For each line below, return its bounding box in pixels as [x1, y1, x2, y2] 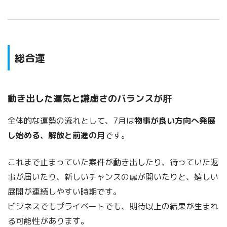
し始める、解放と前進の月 [8, 129, 105, 141]
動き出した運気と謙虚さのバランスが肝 [8, 92, 172, 105]
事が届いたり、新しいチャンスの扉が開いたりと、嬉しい [8, 171, 218, 182]
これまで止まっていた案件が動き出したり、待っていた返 [8, 156, 218, 168]
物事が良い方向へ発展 [134, 115, 215, 126]
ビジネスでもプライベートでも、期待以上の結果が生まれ [8, 200, 218, 212]
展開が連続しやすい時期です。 [8, 185, 121, 197]
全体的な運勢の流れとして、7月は [8, 115, 134, 126]
